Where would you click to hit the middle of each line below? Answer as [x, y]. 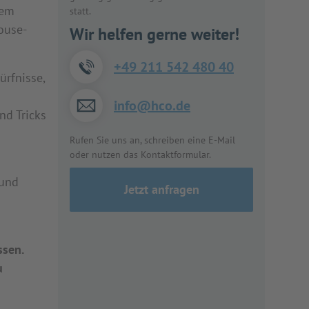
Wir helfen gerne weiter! [154, 34]
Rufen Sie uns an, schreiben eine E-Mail [152, 140]
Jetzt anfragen [161, 189]
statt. [80, 11]
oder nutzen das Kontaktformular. [140, 154]
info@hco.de [152, 105]
